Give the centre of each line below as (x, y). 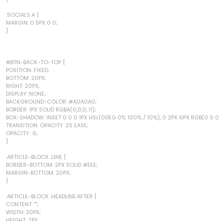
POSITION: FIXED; (28, 70)
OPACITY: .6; (22, 133)
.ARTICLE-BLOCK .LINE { (36, 157)
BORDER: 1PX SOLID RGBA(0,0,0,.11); (51, 109)
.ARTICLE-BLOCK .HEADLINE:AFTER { (51, 196)
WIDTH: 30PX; (23, 212)
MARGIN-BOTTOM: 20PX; (38, 172)
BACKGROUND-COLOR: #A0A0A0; (51, 101)
